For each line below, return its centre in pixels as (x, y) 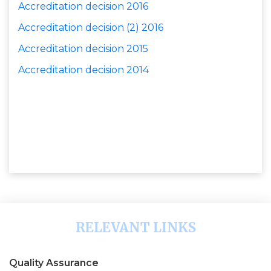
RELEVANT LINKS (135, 227)
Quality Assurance (54, 263)
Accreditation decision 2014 (83, 70)
